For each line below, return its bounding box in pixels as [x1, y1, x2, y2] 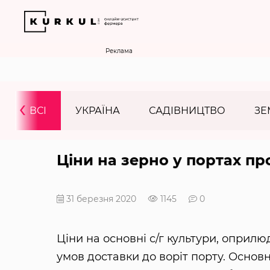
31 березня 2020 [63, 193, 136, 204]
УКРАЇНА [75, 105, 120, 116]
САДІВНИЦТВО [149, 105, 225, 116]
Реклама [105, 47, 133, 55]
